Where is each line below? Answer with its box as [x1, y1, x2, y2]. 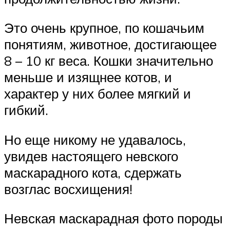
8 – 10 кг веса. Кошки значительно [4, 52, 213, 69]
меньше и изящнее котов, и [4, 69, 172, 86]
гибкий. [4, 102, 48, 119]
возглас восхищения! [4, 180, 132, 197]
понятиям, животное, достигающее [4, 36, 217, 53]
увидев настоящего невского [4, 147, 178, 164]
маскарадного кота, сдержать [4, 164, 182, 181]
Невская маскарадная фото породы [4, 210, 223, 227]
